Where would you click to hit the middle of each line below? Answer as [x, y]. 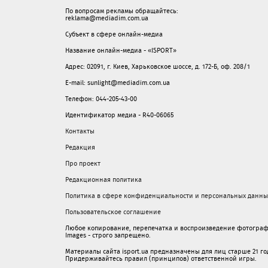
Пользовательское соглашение [113, 212]
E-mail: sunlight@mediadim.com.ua [118, 83]
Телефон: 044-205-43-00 [101, 99]
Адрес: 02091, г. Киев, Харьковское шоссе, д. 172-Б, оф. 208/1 [158, 66]
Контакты [80, 131]
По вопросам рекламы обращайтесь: [122, 11]
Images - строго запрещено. [108, 235]
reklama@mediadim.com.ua [107, 18]
